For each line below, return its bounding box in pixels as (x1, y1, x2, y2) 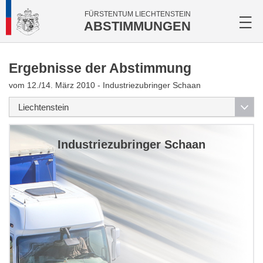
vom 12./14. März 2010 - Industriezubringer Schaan (9, 80, 201, 90)
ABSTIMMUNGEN (84, 19, 191, 33)
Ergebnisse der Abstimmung (9, 60, 191, 76)
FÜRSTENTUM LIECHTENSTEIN (84, 10, 191, 18)
